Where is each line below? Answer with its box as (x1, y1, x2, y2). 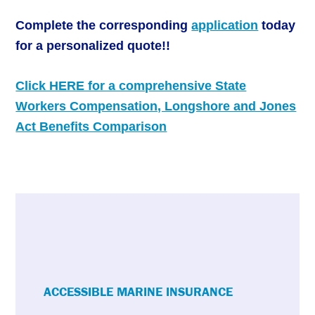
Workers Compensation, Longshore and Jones (15, 99, 297, 114)
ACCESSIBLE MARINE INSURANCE (44, 284, 233, 300)
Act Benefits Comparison (15, 120, 167, 134)
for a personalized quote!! (15, 39, 171, 53)
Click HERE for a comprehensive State (15, 79, 247, 94)
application (191, 18, 259, 33)
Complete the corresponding (15, 18, 192, 33)
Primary (43, 262, 129, 292)
